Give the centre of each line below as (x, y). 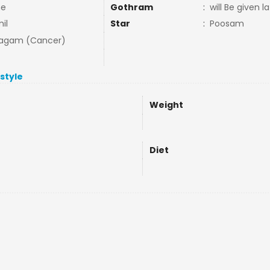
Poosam (227, 24)
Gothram (131, 7)
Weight (166, 105)
